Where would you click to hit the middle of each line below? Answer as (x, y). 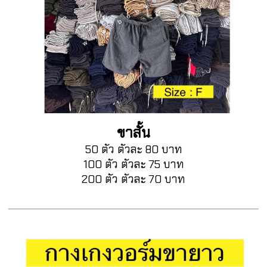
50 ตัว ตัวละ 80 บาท (133, 149)
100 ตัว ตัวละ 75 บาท (133, 164)
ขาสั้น (133, 132)
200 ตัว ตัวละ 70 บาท (133, 179)
